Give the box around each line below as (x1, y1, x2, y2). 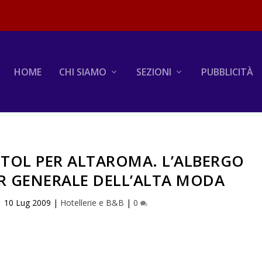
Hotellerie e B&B (60, 196, 124, 208)
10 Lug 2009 (4, 196, 51, 208)
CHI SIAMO (58, 65, 106, 78)
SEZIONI (136, 65, 171, 78)
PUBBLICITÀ (201, 65, 253, 78)
